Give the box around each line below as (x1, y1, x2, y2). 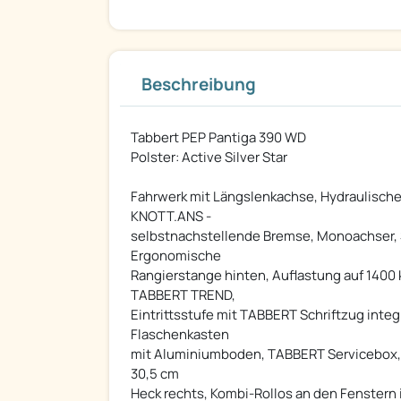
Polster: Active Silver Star (131, 148, 287, 167)
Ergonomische (131, 246, 221, 266)
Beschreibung (141, 73, 256, 97)
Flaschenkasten (131, 325, 229, 345)
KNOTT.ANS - (131, 207, 211, 226)
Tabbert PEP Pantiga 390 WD (131, 128, 306, 148)
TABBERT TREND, (131, 286, 235, 305)
